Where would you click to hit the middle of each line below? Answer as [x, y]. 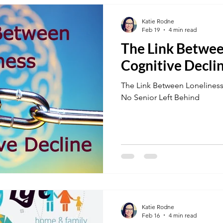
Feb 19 [151, 30]
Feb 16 [151, 215]
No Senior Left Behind [160, 97]
